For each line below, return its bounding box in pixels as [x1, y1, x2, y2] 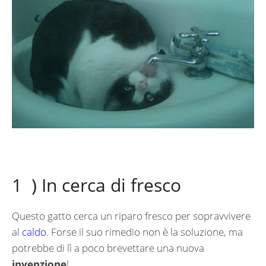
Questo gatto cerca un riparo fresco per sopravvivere [12, 209, 251, 223]
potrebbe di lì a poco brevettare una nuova [12, 241, 204, 255]
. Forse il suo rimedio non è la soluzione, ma [46, 225, 243, 239]
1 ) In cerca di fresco [12, 173, 181, 198]
